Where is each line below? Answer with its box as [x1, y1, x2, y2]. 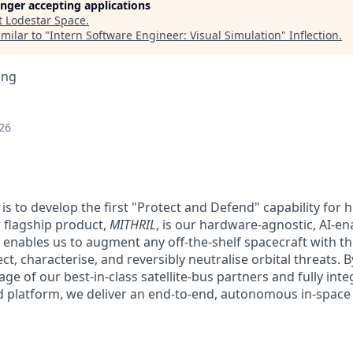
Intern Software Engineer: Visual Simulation [50, 28, 281, 43]
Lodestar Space [6, 13, 86, 28]
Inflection [289, 28, 339, 43]
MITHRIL [110, 215, 156, 233]
